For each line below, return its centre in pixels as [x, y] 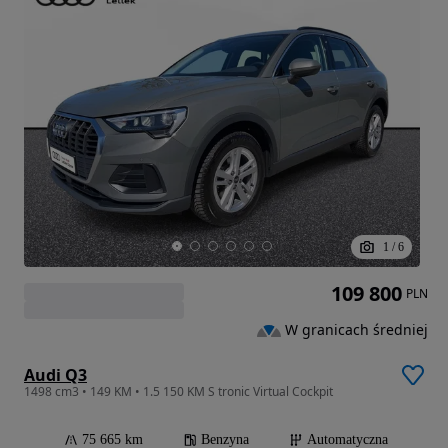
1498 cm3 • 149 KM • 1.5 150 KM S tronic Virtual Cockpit [178, 392]
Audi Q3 [55, 375]
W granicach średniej [356, 330]
